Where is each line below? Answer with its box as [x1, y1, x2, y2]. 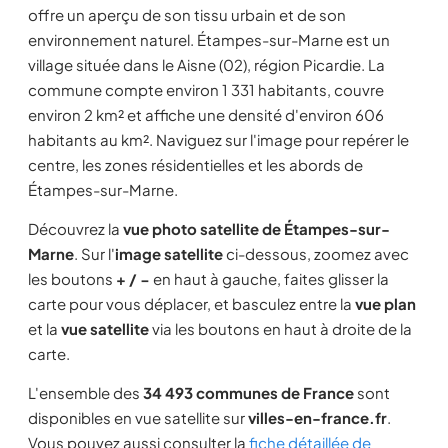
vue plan [355, 294, 416, 313]
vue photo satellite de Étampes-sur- [123, 219, 390, 238]
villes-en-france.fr [248, 408, 387, 427]
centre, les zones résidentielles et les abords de [28, 155, 363, 174]
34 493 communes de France [143, 383, 354, 402]
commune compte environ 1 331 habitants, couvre [28, 80, 384, 99]
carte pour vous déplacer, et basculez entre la [28, 294, 355, 313]
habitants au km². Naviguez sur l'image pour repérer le [28, 130, 409, 149]
